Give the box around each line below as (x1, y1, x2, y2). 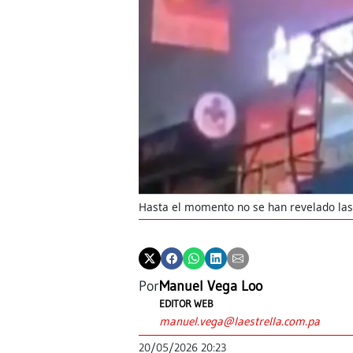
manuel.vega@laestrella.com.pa (159, 314, 320, 329)
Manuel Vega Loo (159, 277, 262, 295)
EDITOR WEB (159, 297, 214, 310)
